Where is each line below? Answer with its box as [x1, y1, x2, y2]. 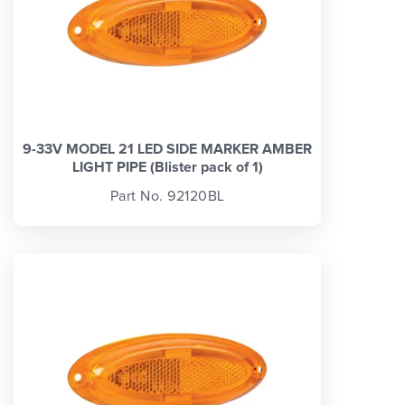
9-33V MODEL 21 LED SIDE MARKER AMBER [23, 141, 312, 156]
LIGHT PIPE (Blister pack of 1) [71, 159, 263, 174]
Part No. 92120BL [109, 189, 225, 204]
